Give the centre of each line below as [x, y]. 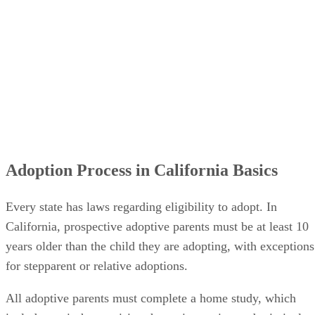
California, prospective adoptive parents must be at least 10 [157, 226]
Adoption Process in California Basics [142, 170]
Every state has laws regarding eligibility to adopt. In [141, 206]
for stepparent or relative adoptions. [97, 265]
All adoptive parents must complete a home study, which [151, 298]
